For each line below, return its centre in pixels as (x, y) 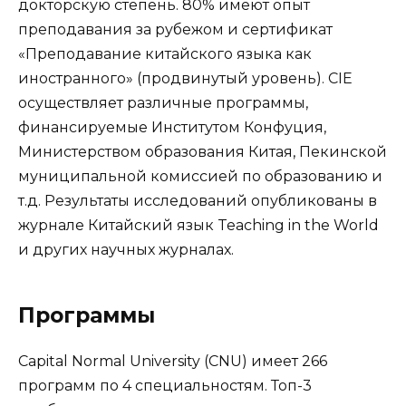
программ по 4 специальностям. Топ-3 (165, 385)
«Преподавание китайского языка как (165, 53)
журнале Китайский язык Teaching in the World (198, 225)
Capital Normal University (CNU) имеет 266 (173, 361)
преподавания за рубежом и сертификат (175, 29)
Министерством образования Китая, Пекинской (203, 151)
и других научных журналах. (126, 249)
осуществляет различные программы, (163, 102)
